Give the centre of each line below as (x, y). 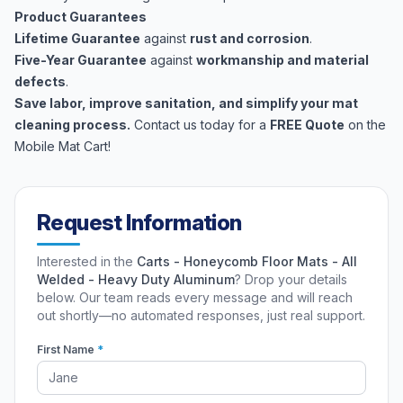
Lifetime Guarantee (77, 38)
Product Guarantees (81, 17)
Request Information (139, 223)
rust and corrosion (250, 38)
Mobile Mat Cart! (63, 146)
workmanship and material (282, 60)
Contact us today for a (200, 125)
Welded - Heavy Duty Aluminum (136, 279)
